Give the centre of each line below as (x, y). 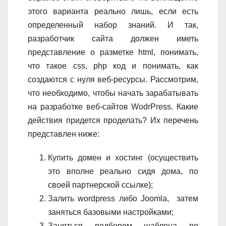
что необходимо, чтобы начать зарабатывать (113, 93)
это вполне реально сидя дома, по (123, 172)
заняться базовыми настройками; (111, 212)
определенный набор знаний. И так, (113, 25)
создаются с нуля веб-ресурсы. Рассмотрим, (113, 80)
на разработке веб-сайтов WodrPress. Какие (113, 107)
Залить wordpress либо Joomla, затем (123, 199)
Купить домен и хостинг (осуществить (123, 158)
